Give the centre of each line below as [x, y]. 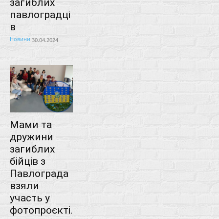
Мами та [31, 124]
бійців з [28, 161]
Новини [20, 39]
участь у [30, 198]
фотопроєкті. [41, 210]
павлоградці [40, 15]
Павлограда [39, 173]
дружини [32, 137]
